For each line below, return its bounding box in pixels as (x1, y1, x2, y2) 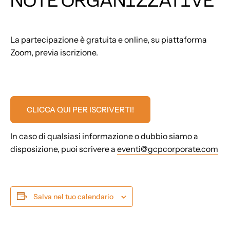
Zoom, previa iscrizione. (10, 47, 98, 57)
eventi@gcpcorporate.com (117, 143, 218, 154)
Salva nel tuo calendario (33, 191, 113, 201)
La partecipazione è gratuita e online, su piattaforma (10, 34, 207, 45)
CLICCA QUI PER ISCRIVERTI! (27, 105, 134, 114)
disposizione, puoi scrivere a (10, 143, 117, 154)
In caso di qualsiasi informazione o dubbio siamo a (10, 130, 198, 141)
